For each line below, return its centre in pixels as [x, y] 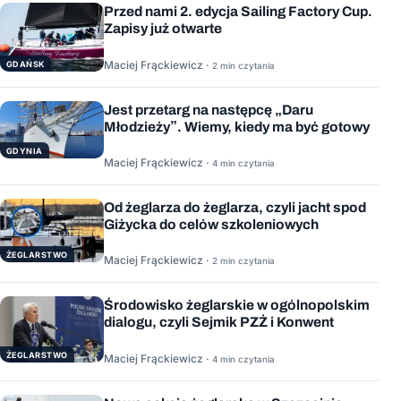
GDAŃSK [26, 64]
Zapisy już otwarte [163, 29]
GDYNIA [25, 150]
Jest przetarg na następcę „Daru [209, 109]
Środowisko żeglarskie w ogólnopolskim [237, 305]
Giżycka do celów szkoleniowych [211, 225]
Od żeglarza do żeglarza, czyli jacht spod [235, 208]
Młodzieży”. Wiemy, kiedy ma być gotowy [237, 126]
